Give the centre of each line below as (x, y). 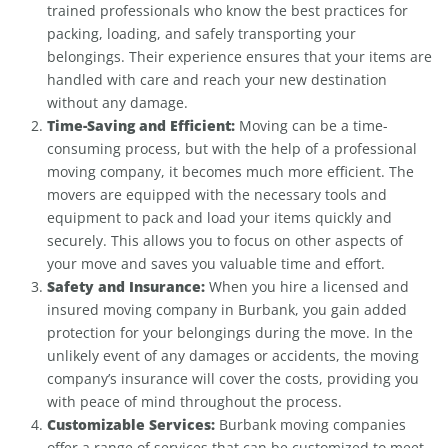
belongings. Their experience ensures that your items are (239, 57)
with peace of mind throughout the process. (194, 402)
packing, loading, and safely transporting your (201, 34)
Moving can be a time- (311, 126)
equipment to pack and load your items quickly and (219, 218)
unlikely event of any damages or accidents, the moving (233, 356)
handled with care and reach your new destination (217, 80)
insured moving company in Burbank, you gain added (227, 310)
